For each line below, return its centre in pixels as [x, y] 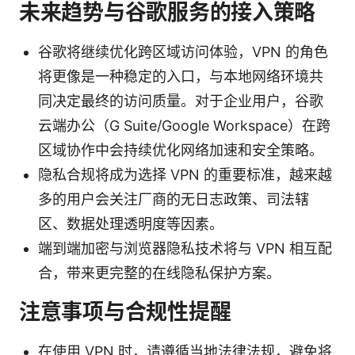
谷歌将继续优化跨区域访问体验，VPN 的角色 [183, 52]
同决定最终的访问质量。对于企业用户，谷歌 [181, 101]
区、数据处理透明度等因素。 [131, 223]
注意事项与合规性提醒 [125, 311]
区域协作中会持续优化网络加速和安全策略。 [181, 150]
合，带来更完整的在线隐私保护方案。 [159, 273]
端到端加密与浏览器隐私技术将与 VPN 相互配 [185, 248]
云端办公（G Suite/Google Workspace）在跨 [184, 125]
